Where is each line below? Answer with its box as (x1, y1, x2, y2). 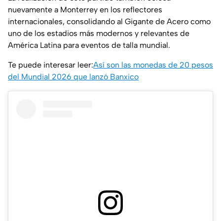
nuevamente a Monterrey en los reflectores (8, 5, 162, 15)
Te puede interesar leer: (8, 60, 93, 70)
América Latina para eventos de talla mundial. (8, 40, 170, 50)
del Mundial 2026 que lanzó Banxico (8, 72, 139, 82)
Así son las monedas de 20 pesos (93, 60, 213, 70)
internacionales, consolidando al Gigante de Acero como (8, 17, 211, 27)
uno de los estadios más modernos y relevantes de (8, 29, 189, 38)
